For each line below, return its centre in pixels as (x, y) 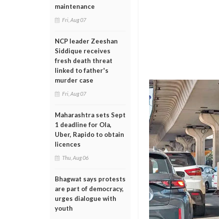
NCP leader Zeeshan (86, 41)
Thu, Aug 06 (75, 158)
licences (68, 144)
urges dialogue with (86, 198)
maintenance (75, 6)
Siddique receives (83, 51)
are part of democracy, (89, 189)
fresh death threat (84, 61)
